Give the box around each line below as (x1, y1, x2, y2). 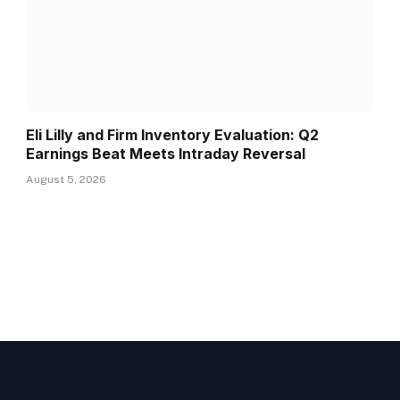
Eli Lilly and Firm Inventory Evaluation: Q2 (26, 125, 320, 144)
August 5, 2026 (26, 172, 107, 186)
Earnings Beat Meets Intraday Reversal (26, 144, 306, 162)
